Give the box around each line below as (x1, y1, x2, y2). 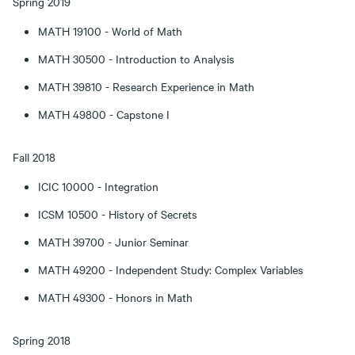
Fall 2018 (13, 149, 55, 165)
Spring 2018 (13, 332, 71, 348)
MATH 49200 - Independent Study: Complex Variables (38, 261, 303, 277)
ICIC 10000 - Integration (38, 178, 158, 194)
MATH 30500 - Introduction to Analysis (38, 51, 235, 67)
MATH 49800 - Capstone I (38, 106, 170, 122)
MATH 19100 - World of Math (38, 23, 182, 39)
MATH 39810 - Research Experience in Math (38, 78, 254, 94)
